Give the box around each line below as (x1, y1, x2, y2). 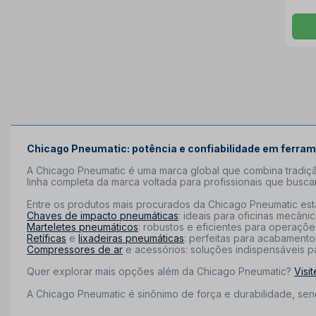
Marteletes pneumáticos (27, 220, 138, 233)
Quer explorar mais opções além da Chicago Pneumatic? (27, 265, 294, 277)
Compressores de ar (27, 243, 123, 255)
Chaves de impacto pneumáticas (27, 209, 178, 221)
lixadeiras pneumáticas (78, 231, 184, 244)
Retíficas (27, 231, 66, 244)
